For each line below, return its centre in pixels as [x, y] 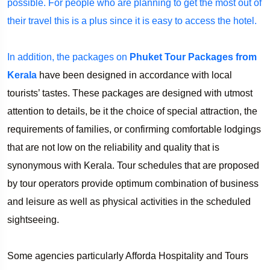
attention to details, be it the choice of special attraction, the [132, 111]
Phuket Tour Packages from [193, 57]
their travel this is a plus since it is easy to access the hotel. [132, 20]
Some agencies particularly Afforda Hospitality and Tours [128, 256]
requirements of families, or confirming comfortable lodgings [134, 129]
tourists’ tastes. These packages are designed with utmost [130, 93]
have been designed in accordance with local [134, 75]
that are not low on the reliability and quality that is [113, 147]
